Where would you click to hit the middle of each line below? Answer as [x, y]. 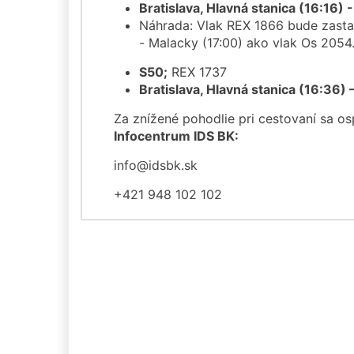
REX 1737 [197, 72]
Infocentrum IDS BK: [176, 136]
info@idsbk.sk [156, 165]
